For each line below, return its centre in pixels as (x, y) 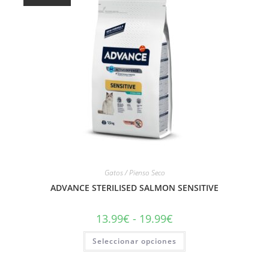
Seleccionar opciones (134, 241)
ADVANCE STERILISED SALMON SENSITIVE (134, 187)
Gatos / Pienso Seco (134, 172)
